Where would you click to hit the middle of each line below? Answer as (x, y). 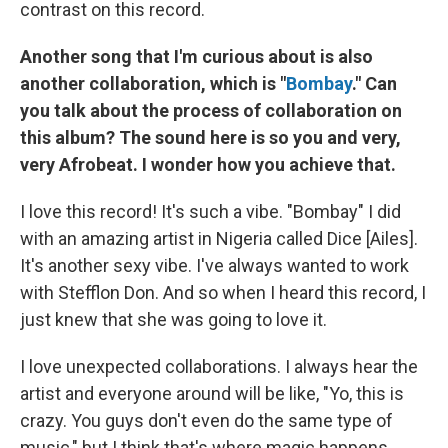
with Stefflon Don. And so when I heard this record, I (223, 292)
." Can (374, 83)
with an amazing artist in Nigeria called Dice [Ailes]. (219, 238)
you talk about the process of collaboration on (211, 110)
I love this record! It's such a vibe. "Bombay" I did (210, 211)
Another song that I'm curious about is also (196, 56)
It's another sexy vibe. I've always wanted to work (214, 265)
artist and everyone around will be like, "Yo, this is (212, 393)
